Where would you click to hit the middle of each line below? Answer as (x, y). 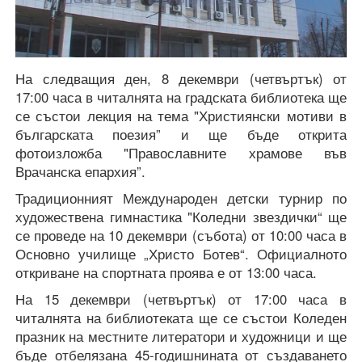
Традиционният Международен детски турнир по (181, 198)
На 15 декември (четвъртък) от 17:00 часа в (181, 299)
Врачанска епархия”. (80, 172)
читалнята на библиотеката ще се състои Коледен (181, 318)
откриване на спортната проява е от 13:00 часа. (166, 273)
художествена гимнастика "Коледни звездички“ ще (181, 217)
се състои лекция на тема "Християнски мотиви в (181, 116)
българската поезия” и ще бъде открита (181, 135)
